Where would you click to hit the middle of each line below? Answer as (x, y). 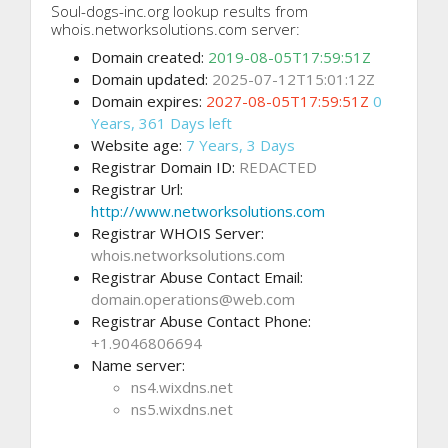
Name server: (138, 365)
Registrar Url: (137, 189)
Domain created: (149, 57)
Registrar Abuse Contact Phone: (201, 321)
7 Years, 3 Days (240, 145)
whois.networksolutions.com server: (175, 29)
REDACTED (278, 167)
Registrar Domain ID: (165, 167)
